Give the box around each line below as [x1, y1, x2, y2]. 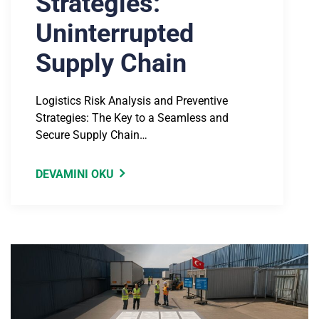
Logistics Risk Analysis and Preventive [36, 94, 228, 108]
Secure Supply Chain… [36, 128, 147, 142]
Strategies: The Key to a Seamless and [36, 111, 229, 125]
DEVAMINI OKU [36, 167, 114, 182]
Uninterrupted [36, 19, 194, 49]
